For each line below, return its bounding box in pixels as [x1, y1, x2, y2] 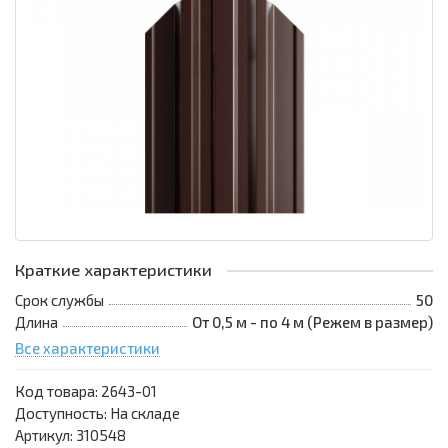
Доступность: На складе [15, 404, 180, 423]
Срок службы [15, 291, 104, 310]
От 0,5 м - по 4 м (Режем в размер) [192, 313, 433, 332]
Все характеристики [15, 339, 160, 358]
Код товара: [15, 382, 101, 401]
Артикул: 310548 [15, 426, 126, 445]
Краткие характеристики [15, 260, 212, 280]
